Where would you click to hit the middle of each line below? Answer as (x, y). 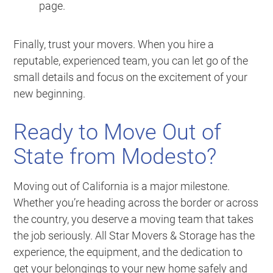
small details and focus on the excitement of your (131, 77)
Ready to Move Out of (118, 132)
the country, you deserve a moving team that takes (134, 219)
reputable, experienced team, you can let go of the (131, 60)
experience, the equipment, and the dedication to (128, 252)
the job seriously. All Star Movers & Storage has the (134, 235)
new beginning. (50, 93)
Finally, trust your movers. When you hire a (114, 44)
